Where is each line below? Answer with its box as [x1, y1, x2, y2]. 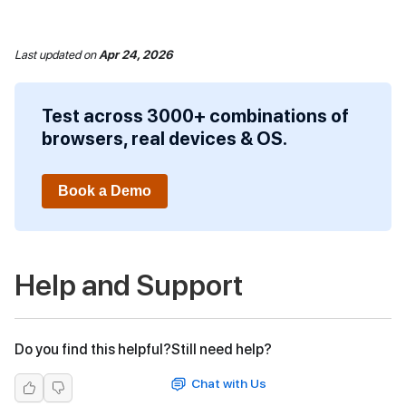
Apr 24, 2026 [99, 47, 173, 63]
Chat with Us [191, 376, 266, 391]
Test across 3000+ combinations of [42, 105, 349, 128]
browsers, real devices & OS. [42, 128, 287, 150]
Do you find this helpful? [14, 341, 171, 359]
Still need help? [171, 341, 272, 359]
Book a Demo [58, 183, 151, 199]
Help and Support [14, 268, 243, 304]
